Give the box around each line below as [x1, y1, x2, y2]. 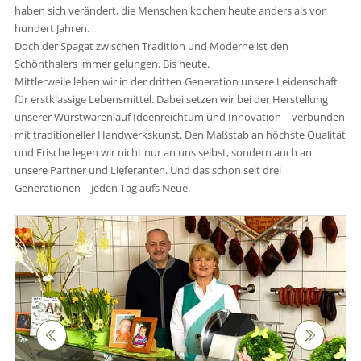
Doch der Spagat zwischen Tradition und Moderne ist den [14, 38, 288, 53]
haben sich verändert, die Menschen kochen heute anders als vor [14, 2, 326, 18]
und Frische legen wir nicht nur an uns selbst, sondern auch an [14, 144, 312, 160]
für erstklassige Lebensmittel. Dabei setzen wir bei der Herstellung [14, 91, 328, 106]
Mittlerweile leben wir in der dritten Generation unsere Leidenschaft [14, 73, 338, 89]
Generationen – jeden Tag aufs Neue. [14, 180, 190, 195]
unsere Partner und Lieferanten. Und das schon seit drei [14, 162, 281, 177]
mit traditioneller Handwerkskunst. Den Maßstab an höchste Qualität [14, 127, 346, 142]
